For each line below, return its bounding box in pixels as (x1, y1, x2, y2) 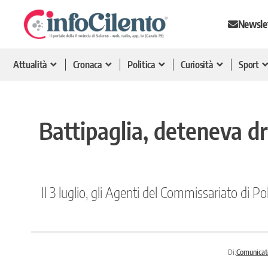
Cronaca (72, 58, 102, 71)
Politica (127, 58, 156, 71)
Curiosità (181, 58, 214, 71)
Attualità (13, 58, 48, 71)
